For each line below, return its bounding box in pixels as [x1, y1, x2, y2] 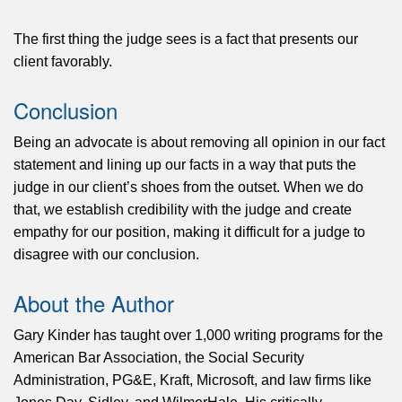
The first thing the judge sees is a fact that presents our [13, 31, 358, 47]
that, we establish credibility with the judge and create [13, 201, 352, 217]
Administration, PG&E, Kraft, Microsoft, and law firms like [13, 371, 371, 388]
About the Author [13, 286, 174, 319]
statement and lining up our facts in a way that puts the [13, 156, 356, 172]
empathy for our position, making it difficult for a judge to [13, 223, 365, 240]
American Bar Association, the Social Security [13, 349, 304, 365]
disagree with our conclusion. [13, 246, 199, 262]
